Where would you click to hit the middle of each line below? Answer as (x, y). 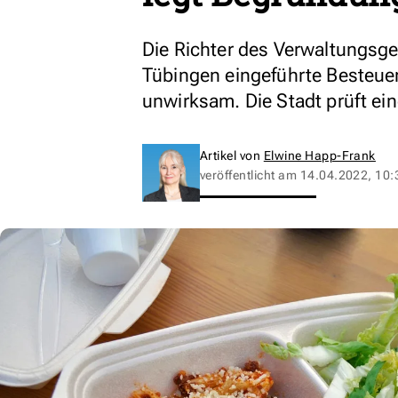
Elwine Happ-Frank (319, 155)
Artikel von (232, 155)
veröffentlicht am (250, 175)
